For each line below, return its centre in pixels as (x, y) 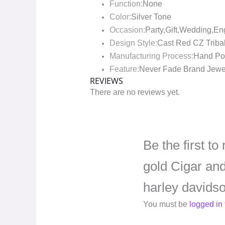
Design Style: (133, 43)
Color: (120, 17)
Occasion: (127, 30)
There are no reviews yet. (135, 92)
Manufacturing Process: (151, 56)
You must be (166, 204)
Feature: (124, 69)
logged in (206, 204)
